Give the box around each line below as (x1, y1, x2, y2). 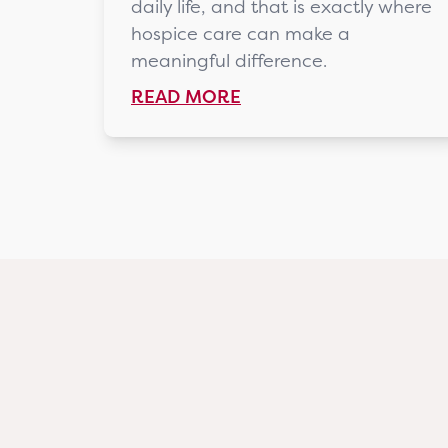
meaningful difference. (131, 48, 327, 74)
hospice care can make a (131, 21, 350, 47)
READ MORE (131, 84, 241, 110)
